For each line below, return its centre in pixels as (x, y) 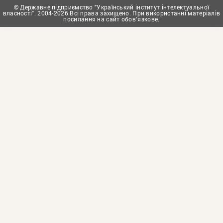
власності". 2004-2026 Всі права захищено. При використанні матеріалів (111, 13)
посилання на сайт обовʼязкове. (111, 19)
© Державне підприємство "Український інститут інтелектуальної (111, 7)
